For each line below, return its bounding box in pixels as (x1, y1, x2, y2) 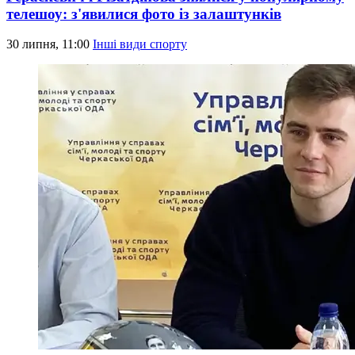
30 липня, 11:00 (6, 37, 93, 52)
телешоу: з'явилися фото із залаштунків (6, 5, 281, 22)
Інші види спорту (93, 37, 187, 52)
